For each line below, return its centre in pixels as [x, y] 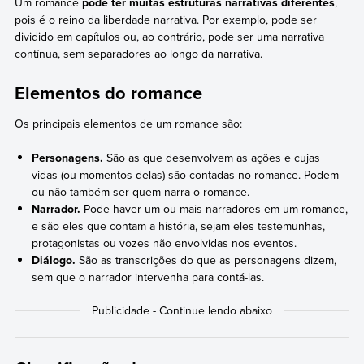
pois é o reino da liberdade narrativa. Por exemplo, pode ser [165, 19]
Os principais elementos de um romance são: [128, 123]
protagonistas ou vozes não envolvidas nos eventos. [165, 243]
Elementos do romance [108, 92]
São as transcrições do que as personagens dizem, [206, 260]
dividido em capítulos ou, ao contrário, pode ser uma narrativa [169, 36]
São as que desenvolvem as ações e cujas [212, 157]
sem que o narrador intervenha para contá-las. [148, 277]
